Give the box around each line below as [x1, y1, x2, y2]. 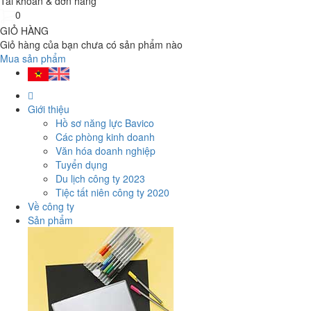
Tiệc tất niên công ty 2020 [56, 185, 169, 199]
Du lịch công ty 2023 [56, 171, 145, 185]
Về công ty [28, 199, 74, 213]
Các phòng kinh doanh [56, 129, 155, 144]
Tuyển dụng [56, 157, 108, 171]
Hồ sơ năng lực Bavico [56, 115, 154, 130]
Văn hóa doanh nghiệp [56, 143, 155, 158]
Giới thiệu [28, 101, 69, 116]
